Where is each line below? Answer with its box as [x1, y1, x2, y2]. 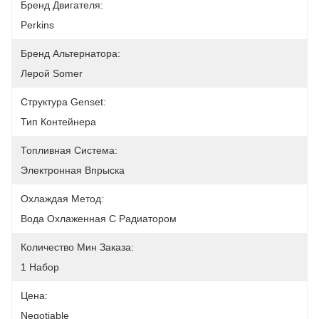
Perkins [21, 19, 54, 31]
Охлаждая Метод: [21, 193, 104, 204]
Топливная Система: [21, 145, 117, 156]
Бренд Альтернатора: [21, 48, 120, 59]
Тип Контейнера [21, 116, 96, 127]
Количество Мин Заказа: [21, 241, 134, 253]
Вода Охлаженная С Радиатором [21, 213, 177, 224]
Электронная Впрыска [21, 164, 125, 176]
